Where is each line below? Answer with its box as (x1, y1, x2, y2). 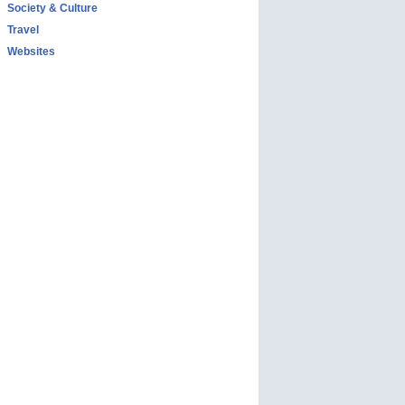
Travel (7, 24, 39, 36)
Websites (7, 45, 55, 58)
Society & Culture (7, 2, 98, 14)
